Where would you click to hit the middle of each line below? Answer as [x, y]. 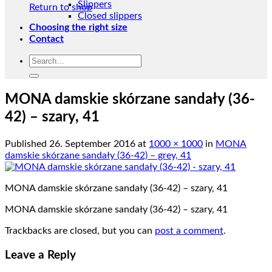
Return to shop [61, 7]
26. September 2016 [92, 144]
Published [27, 144]
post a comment [189, 230]
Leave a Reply [40, 255]
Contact [46, 39]
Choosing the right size [78, 27]
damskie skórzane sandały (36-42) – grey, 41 [98, 155]
